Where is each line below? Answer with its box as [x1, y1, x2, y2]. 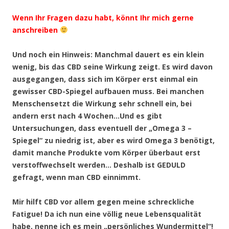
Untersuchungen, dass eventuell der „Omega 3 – [12, 123, 192, 133]
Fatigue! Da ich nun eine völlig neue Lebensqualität [12, 209, 201, 219]
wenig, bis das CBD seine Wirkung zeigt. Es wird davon [12, 61, 213, 72]
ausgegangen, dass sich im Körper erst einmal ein [12, 74, 198, 84]
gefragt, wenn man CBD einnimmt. [12, 172, 141, 182]
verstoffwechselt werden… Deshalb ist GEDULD [12, 159, 186, 170]
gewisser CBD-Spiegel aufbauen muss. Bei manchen [12, 86, 204, 96]
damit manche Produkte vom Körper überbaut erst [12, 147, 200, 157]
